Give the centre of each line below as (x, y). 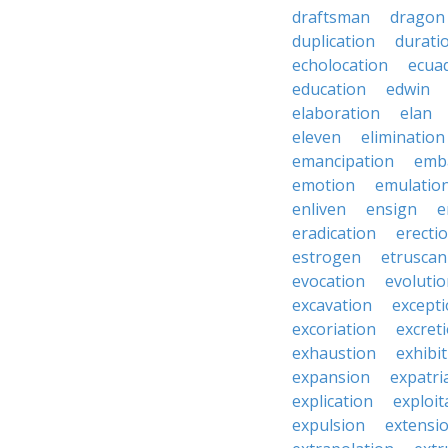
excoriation (334, 329)
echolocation (340, 65)
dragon (417, 17)
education (329, 89)
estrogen (326, 257)
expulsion (328, 425)
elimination (403, 137)
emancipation (343, 161)
